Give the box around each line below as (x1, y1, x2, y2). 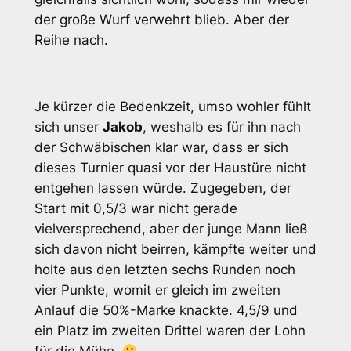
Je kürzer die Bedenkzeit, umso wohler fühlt (34, 99, 311, 115)
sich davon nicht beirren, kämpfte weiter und (34, 241, 317, 258)
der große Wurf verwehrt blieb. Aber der (34, 11, 289, 27)
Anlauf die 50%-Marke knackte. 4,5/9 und (34, 302, 298, 319)
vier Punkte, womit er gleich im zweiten (34, 282, 280, 299)
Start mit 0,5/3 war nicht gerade (34, 201, 237, 217)
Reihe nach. (34, 31, 108, 48)
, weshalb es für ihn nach (142, 119, 301, 136)
